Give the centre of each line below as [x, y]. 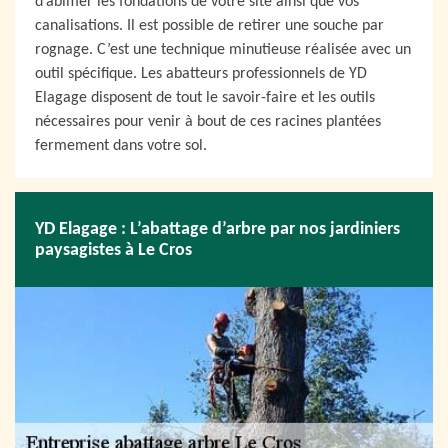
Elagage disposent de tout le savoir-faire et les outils [205, 98]
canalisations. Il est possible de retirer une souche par [209, 26]
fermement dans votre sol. [121, 146]
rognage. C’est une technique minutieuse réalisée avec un [223, 50]
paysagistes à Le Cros [113, 250]
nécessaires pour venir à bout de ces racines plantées [208, 122]
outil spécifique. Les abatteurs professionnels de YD [201, 74]
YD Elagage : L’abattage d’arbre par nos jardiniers [217, 229]
